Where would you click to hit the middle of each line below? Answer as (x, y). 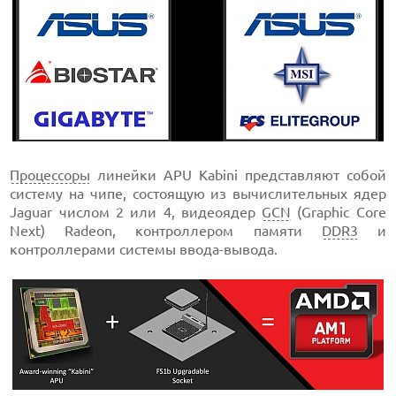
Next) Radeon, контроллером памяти (166, 231)
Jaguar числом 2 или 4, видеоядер (136, 212)
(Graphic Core (339, 212)
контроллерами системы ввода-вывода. (144, 249)
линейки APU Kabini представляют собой (238, 175)
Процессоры (50, 175)
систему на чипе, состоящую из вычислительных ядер (198, 194)
